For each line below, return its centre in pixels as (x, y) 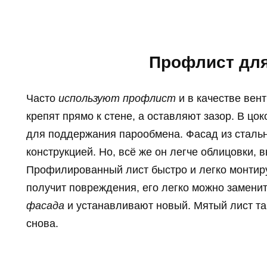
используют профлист (117, 99)
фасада (45, 206)
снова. (42, 224)
